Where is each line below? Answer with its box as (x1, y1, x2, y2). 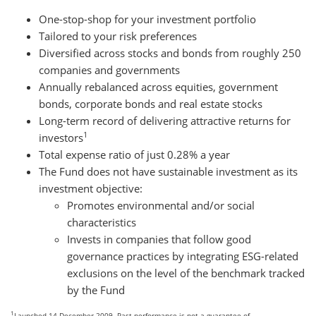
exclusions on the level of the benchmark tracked (67, 265, 305, 280)
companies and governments (39, 62, 180, 77)
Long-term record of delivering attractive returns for (39, 113, 291, 128)
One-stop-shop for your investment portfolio (39, 11, 256, 26)
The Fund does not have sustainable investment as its (39, 164, 298, 178)
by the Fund (67, 282, 125, 297)
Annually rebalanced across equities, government (39, 79, 278, 94)
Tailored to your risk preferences (39, 28, 197, 43)
